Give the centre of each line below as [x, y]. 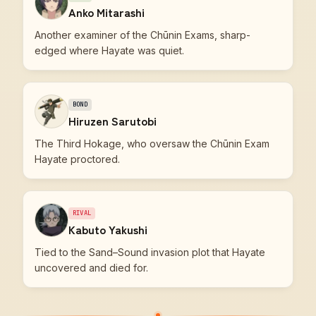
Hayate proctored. [77, 159]
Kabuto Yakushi [108, 229]
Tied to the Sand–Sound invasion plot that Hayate [150, 252]
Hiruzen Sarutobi [113, 121]
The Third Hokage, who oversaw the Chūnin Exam [152, 144]
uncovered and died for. [91, 268]
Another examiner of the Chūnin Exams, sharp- [142, 35]
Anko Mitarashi [107, 12]
